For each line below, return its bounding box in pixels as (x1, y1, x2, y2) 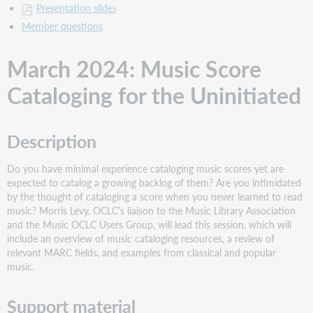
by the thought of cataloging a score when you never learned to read (7, 189, 303, 204)
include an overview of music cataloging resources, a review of (7, 231, 275, 246)
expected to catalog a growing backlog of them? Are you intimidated (7, 175, 302, 190)
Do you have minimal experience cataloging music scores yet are (7, 161, 284, 176)
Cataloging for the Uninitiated (7, 79, 302, 112)
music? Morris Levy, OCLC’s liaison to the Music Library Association (7, 203, 296, 218)
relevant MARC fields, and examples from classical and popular (7, 245, 277, 260)
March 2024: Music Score (7, 52, 262, 85)
